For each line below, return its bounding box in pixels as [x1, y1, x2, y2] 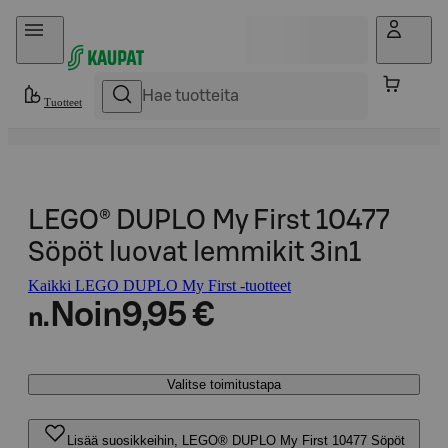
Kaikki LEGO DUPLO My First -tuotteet [28, 277, 291, 294]
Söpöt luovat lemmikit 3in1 [28, 239, 361, 266]
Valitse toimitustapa [167, 377, 281, 392]
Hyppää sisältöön [16, 16, 125, 33]
